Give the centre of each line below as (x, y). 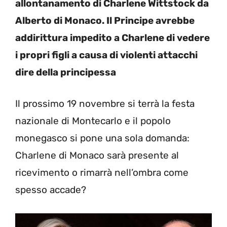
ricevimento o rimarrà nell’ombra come (102, 173)
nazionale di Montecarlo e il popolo (93, 121)
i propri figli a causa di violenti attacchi (106, 55)
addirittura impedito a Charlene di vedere (112, 37)
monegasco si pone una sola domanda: (102, 138)
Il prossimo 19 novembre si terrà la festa (105, 104)
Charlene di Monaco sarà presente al (97, 155)
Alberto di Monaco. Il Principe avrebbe (105, 20)
